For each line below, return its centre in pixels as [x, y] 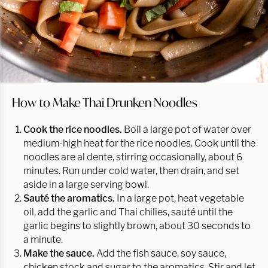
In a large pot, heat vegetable [180, 198]
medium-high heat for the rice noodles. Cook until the [139, 143]
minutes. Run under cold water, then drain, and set [131, 170]
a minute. [44, 239]
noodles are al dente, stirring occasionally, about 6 [133, 157]
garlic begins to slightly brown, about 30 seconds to [137, 226]
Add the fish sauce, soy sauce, [161, 253]
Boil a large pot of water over [187, 129]
